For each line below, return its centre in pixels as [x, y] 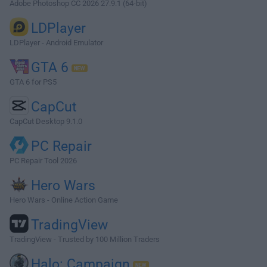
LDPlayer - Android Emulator [56, 42]
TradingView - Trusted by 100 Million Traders [85, 239]
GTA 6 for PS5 [33, 82]
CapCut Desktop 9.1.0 [46, 121]
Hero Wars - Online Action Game [64, 200]
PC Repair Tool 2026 [43, 160]
